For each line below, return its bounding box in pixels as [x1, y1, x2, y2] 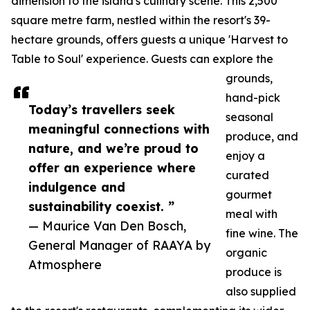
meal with [226, 207, 277, 221]
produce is [226, 265, 282, 280]
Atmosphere [28, 257, 102, 273]
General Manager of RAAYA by [28, 237, 210, 253]
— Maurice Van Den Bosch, [28, 218, 186, 234]
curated [226, 168, 269, 183]
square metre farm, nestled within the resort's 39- [11, 13, 271, 28]
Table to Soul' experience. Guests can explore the [11, 52, 273, 66]
